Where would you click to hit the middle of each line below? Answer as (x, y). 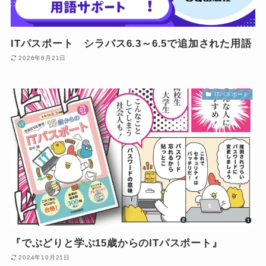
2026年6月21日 (42, 58)
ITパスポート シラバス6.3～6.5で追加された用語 (131, 43)
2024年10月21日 (45, 258)
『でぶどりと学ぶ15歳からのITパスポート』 (116, 243)
